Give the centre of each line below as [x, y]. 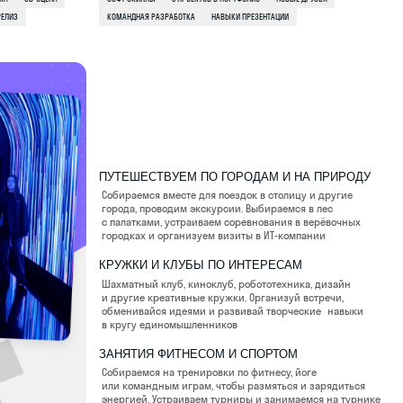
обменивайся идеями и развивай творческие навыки [121, 18]
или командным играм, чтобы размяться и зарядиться [122, 85]
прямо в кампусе [40, 110]
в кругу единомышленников [65, 31]
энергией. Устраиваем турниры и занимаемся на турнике [129, 98]
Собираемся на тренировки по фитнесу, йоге [100, 74]
